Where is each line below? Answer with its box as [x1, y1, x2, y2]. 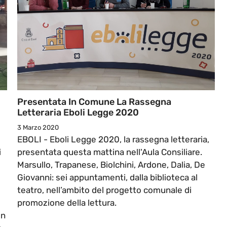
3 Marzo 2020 [17, 124, 59, 132]
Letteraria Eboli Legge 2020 [17, 107, 139, 119]
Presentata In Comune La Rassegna [17, 96, 171, 108]
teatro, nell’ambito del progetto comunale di [17, 185, 192, 196]
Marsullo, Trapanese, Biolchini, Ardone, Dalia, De [17, 160, 205, 170]
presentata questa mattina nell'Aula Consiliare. [17, 147, 204, 158]
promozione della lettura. [17, 198, 117, 208]
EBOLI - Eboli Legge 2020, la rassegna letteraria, [17, 134, 209, 145]
